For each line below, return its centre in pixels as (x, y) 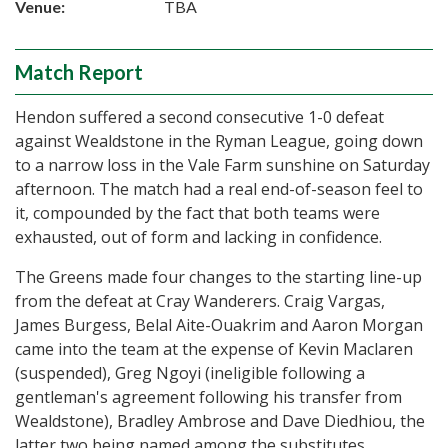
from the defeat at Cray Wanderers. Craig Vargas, (200, 301)
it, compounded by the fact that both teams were (197, 213)
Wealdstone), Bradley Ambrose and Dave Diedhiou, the (220, 421)
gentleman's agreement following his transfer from (208, 397)
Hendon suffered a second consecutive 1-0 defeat (199, 117)
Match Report (79, 72)
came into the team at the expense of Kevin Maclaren (214, 349)
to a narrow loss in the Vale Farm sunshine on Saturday (222, 165)
